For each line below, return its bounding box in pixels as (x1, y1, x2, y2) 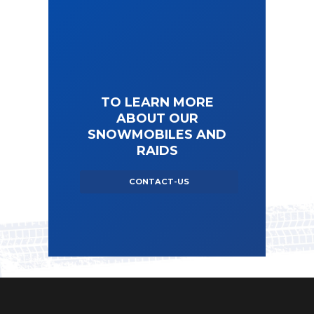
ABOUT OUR (116, 111, 198, 127)
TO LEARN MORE (100, 95, 214, 111)
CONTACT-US (128, 176, 189, 186)
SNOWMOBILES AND (88, 127, 226, 143)
